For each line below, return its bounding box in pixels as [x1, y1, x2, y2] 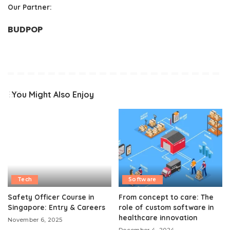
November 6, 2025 [8, 216, 63, 223]
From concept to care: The [119, 192, 214, 201]
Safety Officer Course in [8, 192, 94, 201]
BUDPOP [8, 24, 43, 35]
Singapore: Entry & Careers [8, 202, 105, 212]
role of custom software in [119, 202, 214, 212]
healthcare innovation [119, 213, 198, 222]
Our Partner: [8, 3, 52, 11]
